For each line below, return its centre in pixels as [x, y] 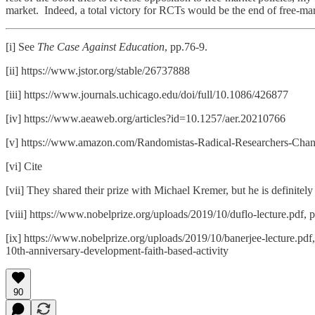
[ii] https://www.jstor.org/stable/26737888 [98, 70]
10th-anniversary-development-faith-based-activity [117, 250]
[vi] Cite [24, 166]
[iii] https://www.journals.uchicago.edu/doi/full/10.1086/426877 [147, 94]
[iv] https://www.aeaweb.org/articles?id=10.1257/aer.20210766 [146, 118]
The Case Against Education [101, 46]
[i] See [21, 46]
